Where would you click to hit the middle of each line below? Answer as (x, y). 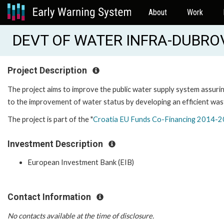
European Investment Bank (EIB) (81, 162)
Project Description (48, 70)
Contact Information (50, 197)
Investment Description (56, 144)
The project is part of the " (50, 119)
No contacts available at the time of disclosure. (81, 215)
